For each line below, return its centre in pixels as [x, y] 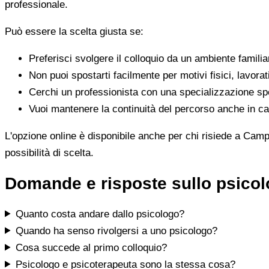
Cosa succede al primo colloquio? [92, 247]
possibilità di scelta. [49, 153]
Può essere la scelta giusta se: [74, 31]
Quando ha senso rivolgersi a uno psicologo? [117, 231]
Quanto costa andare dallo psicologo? [100, 214]
